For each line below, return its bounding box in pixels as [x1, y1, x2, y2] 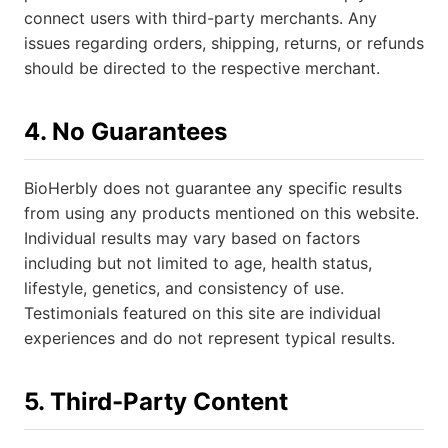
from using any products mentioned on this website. [24, 203, 419, 223]
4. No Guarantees [24, 117, 227, 146]
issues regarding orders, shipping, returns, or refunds [24, 33, 424, 53]
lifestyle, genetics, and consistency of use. [24, 278, 344, 298]
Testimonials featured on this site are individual [24, 303, 381, 323]
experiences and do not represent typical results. [24, 328, 395, 348]
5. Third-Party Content [24, 387, 288, 416]
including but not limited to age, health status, [24, 253, 372, 273]
